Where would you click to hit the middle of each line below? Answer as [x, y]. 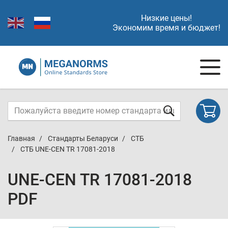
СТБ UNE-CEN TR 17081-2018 [68, 149]
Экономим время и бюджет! [166, 28]
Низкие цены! [166, 18]
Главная [21, 138]
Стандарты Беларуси [83, 138]
